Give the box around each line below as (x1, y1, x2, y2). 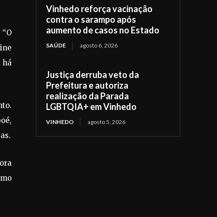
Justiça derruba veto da (46, 69, 139, 80)
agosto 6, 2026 (80, 41, 118, 49)
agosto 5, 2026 (88, 118, 126, 125)
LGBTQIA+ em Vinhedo (46, 101, 137, 112)
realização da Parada (46, 90, 129, 101)
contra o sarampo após (46, 14, 137, 25)
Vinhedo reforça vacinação (46, 3, 153, 14)
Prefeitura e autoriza (46, 79, 129, 91)
